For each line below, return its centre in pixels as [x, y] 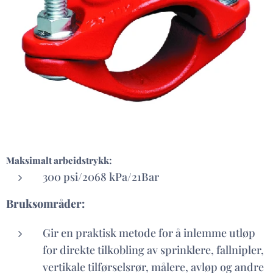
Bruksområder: [45, 204]
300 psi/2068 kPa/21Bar [102, 177]
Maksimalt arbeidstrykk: [59, 160]
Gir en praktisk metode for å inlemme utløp [149, 233]
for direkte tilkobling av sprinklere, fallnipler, [153, 250]
